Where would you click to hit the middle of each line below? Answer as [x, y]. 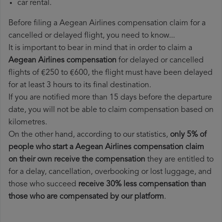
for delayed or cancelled [160, 61]
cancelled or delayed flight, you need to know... [92, 36]
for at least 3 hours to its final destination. [80, 85]
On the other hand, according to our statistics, [89, 135]
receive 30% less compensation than [142, 185]
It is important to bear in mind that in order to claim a [100, 48]
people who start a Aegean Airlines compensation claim [106, 147]
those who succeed [43, 185]
